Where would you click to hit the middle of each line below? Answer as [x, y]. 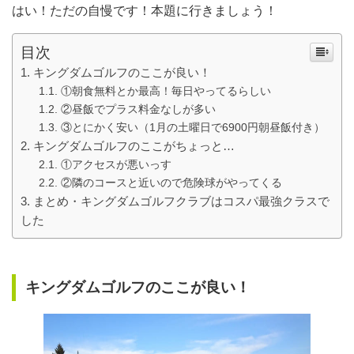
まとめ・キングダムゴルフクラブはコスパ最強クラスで [181, 201]
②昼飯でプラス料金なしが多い [138, 109]
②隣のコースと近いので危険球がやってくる [171, 183]
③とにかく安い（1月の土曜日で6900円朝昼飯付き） [192, 128]
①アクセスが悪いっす [116, 165]
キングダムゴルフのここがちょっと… [134, 146]
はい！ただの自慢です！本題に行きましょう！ [145, 11]
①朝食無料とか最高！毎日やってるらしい [166, 91]
